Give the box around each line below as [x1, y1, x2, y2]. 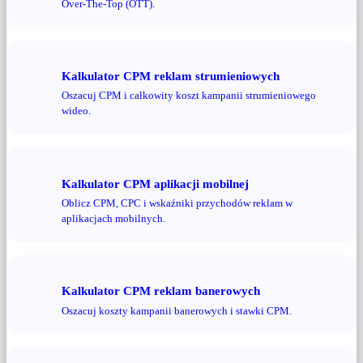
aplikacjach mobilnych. [62, 212, 165, 225]
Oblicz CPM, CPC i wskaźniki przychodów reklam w [62, 197, 293, 210]
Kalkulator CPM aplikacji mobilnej [62, 176, 249, 190]
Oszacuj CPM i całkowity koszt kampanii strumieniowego [62, 89, 316, 102]
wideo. [62, 105, 91, 117]
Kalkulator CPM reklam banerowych [62, 284, 260, 298]
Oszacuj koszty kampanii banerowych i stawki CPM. [62, 304, 292, 317]
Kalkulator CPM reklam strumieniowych [62, 68, 280, 83]
